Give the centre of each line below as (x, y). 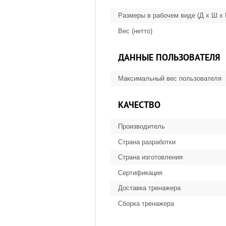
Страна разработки (147, 142)
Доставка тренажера (149, 188)
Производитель (142, 126)
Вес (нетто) (135, 31)
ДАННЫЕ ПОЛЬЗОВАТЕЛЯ (169, 57)
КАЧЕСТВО (139, 105)
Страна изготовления (150, 157)
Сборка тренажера (146, 203)
